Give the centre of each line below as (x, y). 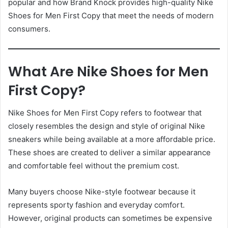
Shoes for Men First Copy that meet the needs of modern (111, 15)
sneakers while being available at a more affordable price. (112, 139)
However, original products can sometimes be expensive (110, 218)
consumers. (29, 28)
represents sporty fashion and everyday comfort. (96, 205)
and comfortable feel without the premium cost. (94, 166)
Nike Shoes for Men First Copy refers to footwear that (105, 113)
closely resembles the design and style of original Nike (107, 126)
